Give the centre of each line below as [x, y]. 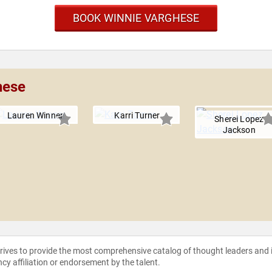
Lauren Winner [36, 116]
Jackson [239, 130]
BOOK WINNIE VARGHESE [136, 18]
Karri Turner [137, 116]
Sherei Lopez [239, 119]
